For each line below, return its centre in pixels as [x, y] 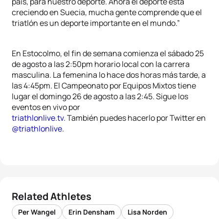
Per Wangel [37, 212]
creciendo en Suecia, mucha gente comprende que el [107, 12]
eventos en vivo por [46, 107]
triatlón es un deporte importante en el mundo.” [96, 23]
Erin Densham [92, 212]
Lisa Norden [147, 212]
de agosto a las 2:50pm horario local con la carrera [101, 64]
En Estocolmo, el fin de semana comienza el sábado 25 [108, 53]
